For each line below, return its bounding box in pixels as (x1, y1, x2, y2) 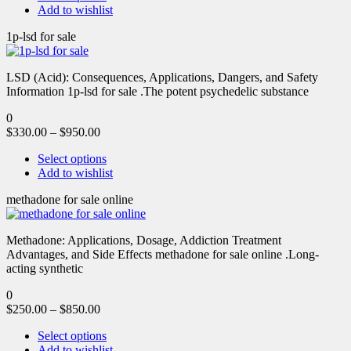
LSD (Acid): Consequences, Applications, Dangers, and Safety (6, 70, 318, 84)
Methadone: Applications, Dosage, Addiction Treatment (6, 233, 281, 247)
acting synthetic (6, 261, 83, 275)
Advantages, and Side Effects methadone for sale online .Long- (6, 247, 319, 261)
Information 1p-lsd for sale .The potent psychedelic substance (6, 84, 309, 98)
